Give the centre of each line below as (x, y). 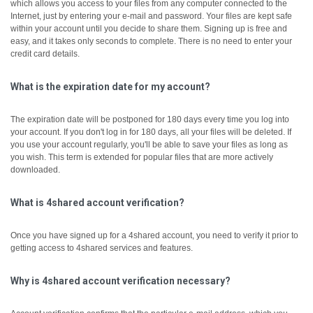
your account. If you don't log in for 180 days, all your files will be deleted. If (151, 132)
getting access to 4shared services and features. (102, 248)
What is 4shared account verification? (97, 203)
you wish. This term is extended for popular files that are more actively (142, 157)
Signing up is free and (246, 29)
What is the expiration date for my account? (110, 87)
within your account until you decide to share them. (107, 29)
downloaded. (35, 170)
